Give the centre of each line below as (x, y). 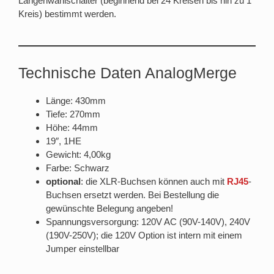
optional (63, 181)
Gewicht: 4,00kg (78, 154)
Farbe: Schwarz (78, 168)
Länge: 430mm (76, 101)
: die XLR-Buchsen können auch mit (154, 181)
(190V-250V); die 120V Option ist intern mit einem (144, 235)
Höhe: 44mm (72, 128)
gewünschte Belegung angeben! (109, 208)
